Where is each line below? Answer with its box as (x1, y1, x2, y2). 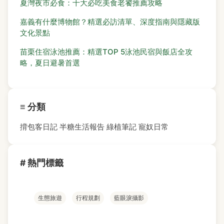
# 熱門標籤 (20, 157, 63, 168)
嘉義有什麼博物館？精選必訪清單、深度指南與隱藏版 (20, 17, 200, 27)
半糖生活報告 (59, 122, 104, 132)
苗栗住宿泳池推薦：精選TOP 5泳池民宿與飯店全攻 (20, 47, 192, 57)
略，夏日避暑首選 (20, 58, 80, 68)
